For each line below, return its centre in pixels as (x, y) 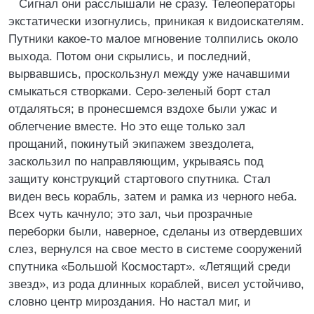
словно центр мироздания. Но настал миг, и (130, 302)
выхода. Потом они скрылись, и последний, (130, 56)
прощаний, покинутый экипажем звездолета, (131, 144)
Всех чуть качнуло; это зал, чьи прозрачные (130, 214)
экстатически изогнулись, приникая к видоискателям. (156, 21)
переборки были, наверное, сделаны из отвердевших (156, 232)
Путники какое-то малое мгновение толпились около (153, 39)
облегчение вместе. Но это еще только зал (127, 127)
